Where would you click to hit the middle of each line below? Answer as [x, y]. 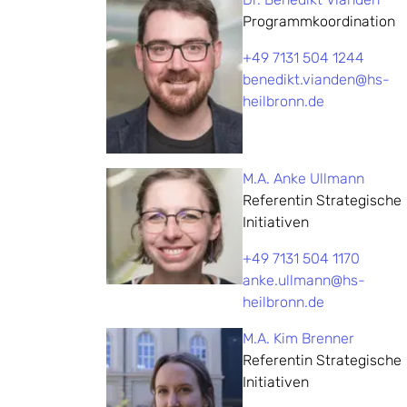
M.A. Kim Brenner [298, 338]
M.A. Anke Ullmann [303, 179]
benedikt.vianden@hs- [316, 79]
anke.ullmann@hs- [304, 280]
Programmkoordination [319, 21]
